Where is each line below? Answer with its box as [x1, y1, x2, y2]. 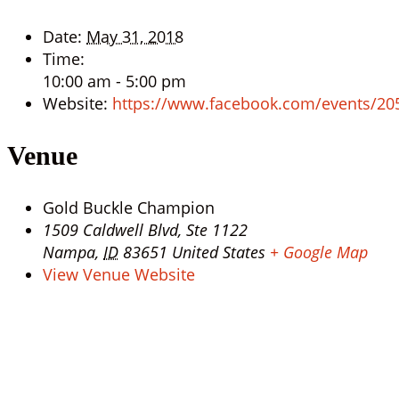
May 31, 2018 [86, 25, 183, 47]
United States [172, 240, 265, 263]
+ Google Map [270, 240, 368, 263]
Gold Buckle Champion [43, 196, 215, 218]
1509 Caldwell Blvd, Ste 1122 [43, 218, 248, 240]
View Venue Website [43, 263, 195, 285]
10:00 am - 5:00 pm [43, 69, 186, 92]
